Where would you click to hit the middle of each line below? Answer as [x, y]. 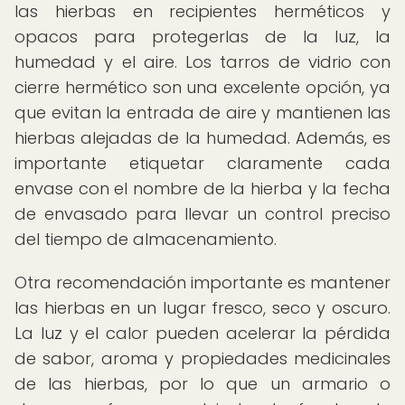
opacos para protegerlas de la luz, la [202, 37]
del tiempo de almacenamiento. [146, 239]
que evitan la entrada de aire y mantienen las [202, 113]
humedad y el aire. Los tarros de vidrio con [202, 62]
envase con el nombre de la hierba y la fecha [202, 188]
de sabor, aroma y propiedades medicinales [202, 358]
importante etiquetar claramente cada [202, 163]
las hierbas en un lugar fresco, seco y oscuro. [202, 308]
